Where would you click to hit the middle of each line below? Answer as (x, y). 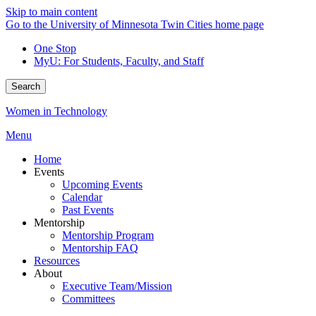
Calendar (82, 197)
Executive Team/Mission (117, 286)
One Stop (55, 48)
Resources (57, 261)
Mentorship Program (108, 235)
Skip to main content (51, 12)
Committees (89, 299)
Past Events (88, 210)
